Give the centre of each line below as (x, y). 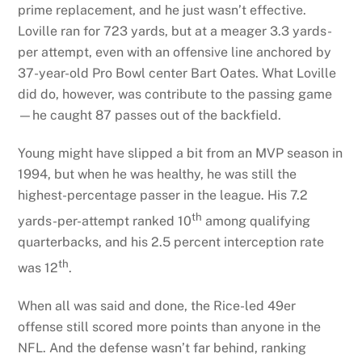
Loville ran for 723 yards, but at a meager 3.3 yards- (175, 32)
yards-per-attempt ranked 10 (105, 221)
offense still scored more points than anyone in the (170, 327)
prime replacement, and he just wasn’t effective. (162, 11)
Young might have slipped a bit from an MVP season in (181, 153)
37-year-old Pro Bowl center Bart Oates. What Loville (177, 74)
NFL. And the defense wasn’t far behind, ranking (162, 348)
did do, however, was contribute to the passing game (175, 95)
